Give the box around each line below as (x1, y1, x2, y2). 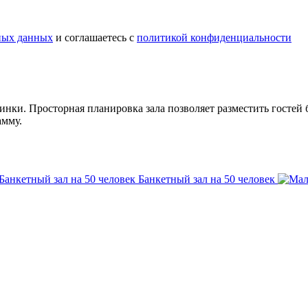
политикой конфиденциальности (137, 32, 291, 44)
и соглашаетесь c (53, 32, 137, 44)
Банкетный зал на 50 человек (138, 173, 275, 186)
